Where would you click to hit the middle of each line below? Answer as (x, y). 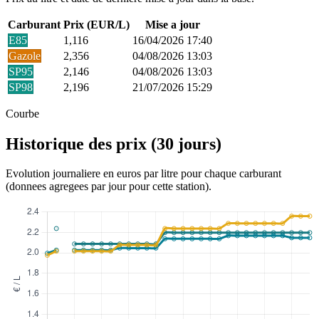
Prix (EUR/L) (96, 24)
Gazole (25, 56)
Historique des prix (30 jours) (114, 143)
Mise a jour (172, 24)
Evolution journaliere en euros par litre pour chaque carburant (143, 174)
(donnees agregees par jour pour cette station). (109, 187)
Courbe (22, 113)
